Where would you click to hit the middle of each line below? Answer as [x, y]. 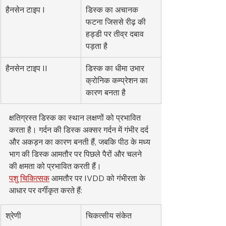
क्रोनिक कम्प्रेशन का [118, 80]
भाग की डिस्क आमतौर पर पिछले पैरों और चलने [76, 154]
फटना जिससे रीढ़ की [117, 22]
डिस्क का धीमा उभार [116, 68]
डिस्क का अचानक [113, 10]
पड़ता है [97, 46]
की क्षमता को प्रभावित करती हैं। [55, 166]
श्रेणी [13, 216]
